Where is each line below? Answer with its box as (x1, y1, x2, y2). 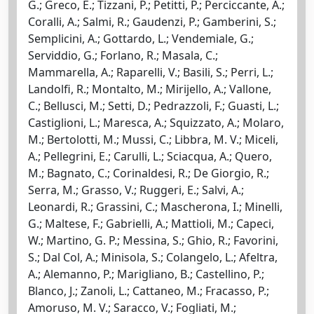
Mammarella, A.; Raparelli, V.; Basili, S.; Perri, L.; (28, 64, 273, 80)
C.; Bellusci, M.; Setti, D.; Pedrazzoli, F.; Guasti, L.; (28, 97, 279, 114)
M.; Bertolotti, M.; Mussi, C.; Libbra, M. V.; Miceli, (28, 131, 278, 147)
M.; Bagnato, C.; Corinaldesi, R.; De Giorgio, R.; (28, 165, 269, 181)
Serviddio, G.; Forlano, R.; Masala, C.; (28, 47, 218, 63)
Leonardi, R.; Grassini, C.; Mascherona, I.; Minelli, (28, 198, 282, 214)
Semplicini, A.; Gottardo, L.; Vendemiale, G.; (28, 30, 254, 46)
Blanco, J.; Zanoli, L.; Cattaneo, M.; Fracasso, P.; (28, 282, 269, 299)
